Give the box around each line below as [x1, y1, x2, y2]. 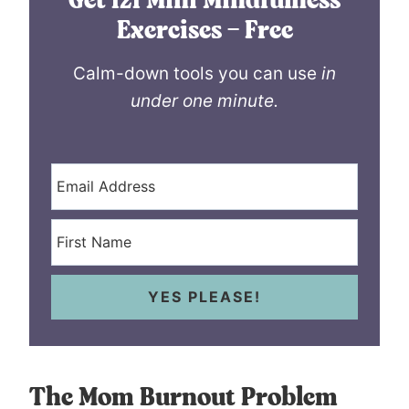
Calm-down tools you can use [73, 62, 321, 84]
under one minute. [131, 89, 278, 111]
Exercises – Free [116, 18, 293, 45]
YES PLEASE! [148, 287, 261, 306]
